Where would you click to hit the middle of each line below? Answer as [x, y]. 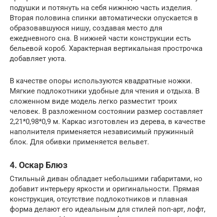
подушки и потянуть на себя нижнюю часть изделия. [101, 8]
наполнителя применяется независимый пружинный [102, 132]
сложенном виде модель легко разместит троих [93, 101]
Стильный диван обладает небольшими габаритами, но [106, 178]
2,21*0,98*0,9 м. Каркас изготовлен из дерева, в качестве [108, 121]
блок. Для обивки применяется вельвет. [79, 142]
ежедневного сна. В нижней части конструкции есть [100, 38]
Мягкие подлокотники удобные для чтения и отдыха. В [105, 91]
